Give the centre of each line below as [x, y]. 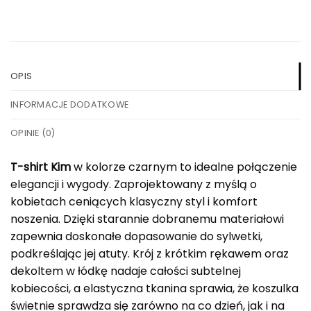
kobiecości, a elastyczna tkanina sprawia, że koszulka [154, 288]
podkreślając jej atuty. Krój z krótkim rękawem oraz [150, 253]
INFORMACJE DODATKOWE [70, 104]
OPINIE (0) [33, 133]
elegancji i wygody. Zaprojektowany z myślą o [134, 184]
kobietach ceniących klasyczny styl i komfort [134, 201]
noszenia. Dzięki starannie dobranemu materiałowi [147, 219]
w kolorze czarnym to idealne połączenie [184, 167]
